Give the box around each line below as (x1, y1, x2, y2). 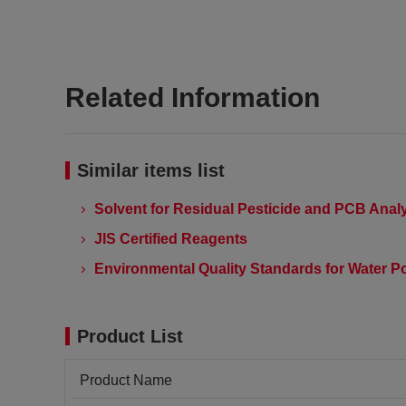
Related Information (65, 82, 320, 112)
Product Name (80, 372, 172, 388)
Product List (77, 326, 183, 346)
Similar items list (77, 160, 225, 180)
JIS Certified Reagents (94, 231, 247, 246)
